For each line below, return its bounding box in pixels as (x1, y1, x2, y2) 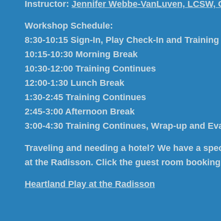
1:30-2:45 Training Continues (25, 92, 146, 103)
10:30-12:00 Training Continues (25, 64, 156, 74)
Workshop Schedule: (25, 21, 113, 31)
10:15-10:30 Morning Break (25, 49, 138, 60)
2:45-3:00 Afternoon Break (25, 107, 135, 117)
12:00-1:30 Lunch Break (25, 78, 124, 88)
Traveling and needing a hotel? (25, 143, 157, 153)
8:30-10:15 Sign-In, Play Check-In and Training (25, 35, 219, 45)
